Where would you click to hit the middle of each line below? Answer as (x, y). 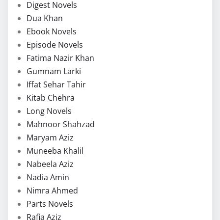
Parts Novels (50, 204)
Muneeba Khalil (55, 151)
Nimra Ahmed (52, 190)
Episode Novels (55, 44)
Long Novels (49, 111)
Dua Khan (45, 18)
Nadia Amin (48, 177)
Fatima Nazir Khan (60, 58)
